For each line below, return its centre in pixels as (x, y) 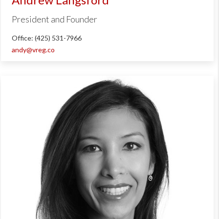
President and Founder (54, 19)
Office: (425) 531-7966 (46, 38)
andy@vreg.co (33, 49)
